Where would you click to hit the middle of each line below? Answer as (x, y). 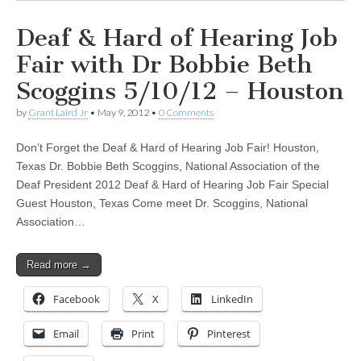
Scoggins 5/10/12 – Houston (180, 91)
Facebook (77, 299)
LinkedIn (232, 299)
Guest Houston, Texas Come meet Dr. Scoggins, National (162, 203)
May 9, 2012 (123, 113)
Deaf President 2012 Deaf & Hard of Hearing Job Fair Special (172, 185)
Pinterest (229, 334)
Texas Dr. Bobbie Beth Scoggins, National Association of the (168, 166)
